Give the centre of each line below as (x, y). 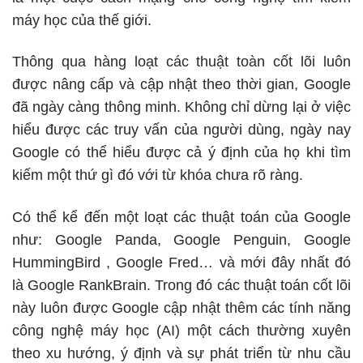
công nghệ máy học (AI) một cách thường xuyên (181, 330)
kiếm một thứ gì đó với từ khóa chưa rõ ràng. (158, 175)
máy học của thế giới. (82, 20)
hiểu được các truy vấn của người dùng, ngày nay (181, 130)
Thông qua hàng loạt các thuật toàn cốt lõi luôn (181, 62)
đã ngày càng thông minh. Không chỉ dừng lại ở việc (181, 107)
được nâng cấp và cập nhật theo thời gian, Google (181, 85)
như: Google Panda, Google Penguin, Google (181, 239)
